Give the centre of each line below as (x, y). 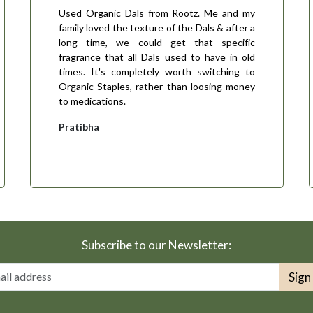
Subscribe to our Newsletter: (156, 245)
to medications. (92, 101)
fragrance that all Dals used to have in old (157, 57)
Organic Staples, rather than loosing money (157, 86)
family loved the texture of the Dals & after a (157, 27)
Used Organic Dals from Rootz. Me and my (157, 13)
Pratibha (79, 126)
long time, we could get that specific (157, 42)
